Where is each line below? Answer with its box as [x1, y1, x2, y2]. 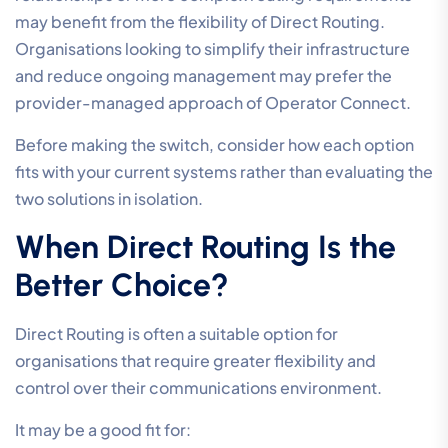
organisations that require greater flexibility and [15, 350, 376, 372]
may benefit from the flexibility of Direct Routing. [15, 11, 385, 33]
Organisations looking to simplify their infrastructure [15, 38, 410, 60]
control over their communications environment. [15, 377, 382, 399]
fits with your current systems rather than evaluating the [15, 161, 433, 183]
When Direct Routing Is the [15, 228, 396, 267]
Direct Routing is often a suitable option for [15, 323, 338, 345]
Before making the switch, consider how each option [15, 134, 414, 156]
